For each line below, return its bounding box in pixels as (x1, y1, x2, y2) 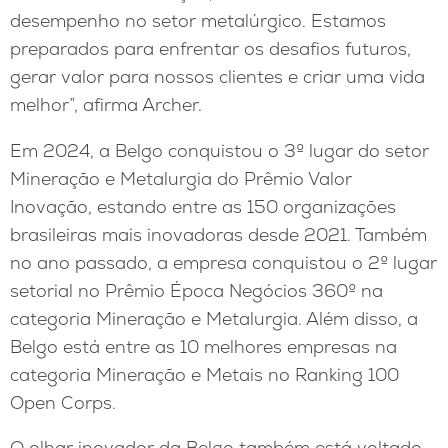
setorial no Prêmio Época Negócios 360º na (10, 278, 383, 302)
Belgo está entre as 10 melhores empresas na (10, 334, 397, 358)
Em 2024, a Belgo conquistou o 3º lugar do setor (10, 138, 429, 162)
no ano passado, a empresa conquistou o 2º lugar (10, 250, 437, 274)
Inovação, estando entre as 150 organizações (10, 194, 396, 218)
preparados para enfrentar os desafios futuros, (10, 37, 411, 61)
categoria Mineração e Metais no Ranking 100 (10, 362, 399, 386)
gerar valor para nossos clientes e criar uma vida (10, 65, 425, 89)
